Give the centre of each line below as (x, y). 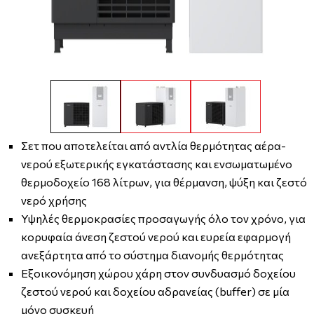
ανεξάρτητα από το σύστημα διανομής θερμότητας (152, 254)
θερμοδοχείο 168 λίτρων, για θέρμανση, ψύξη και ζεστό (164, 182)
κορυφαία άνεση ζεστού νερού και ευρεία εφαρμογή (156, 236)
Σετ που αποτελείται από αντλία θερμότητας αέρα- (153, 145)
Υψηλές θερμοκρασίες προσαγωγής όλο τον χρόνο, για (163, 218)
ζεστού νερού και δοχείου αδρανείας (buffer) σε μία (155, 291)
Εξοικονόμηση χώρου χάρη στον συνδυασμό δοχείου (158, 273)
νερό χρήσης (54, 200)
